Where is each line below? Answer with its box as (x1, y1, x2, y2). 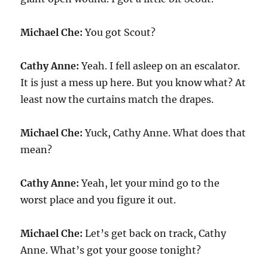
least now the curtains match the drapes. (20, 93, 214, 105)
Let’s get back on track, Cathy (83, 227, 227, 239)
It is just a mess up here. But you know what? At (20, 76, 246, 89)
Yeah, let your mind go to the (79, 176, 220, 189)
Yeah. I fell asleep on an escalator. (79, 59, 240, 72)
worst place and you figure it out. (20, 193, 176, 206)
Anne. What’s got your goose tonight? (20, 243, 202, 256)
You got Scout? (83, 26, 156, 38)
